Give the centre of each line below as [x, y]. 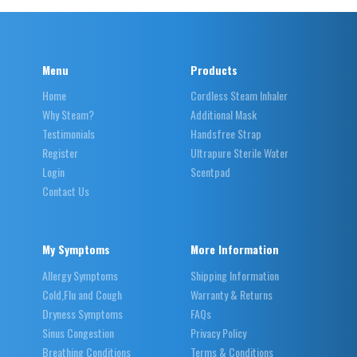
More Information [235, 249]
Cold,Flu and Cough [82, 294]
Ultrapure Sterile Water [239, 153]
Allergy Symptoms [80, 275]
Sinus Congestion [78, 332]
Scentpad [210, 172]
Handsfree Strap [226, 134]
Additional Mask [224, 115]
